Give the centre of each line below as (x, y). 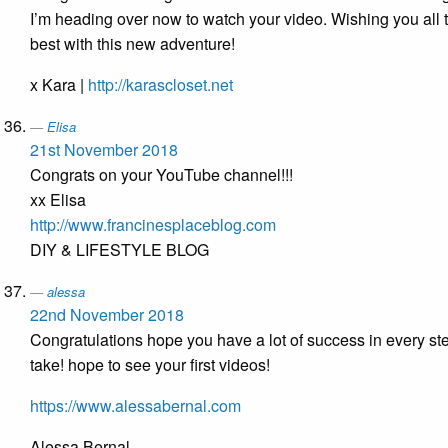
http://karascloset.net (160, 85)
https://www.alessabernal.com (135, 406)
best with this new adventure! (132, 44)
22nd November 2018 (107, 315)
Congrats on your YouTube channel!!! (161, 175)
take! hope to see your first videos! (150, 365)
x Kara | (59, 85)
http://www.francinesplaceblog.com (153, 225)
